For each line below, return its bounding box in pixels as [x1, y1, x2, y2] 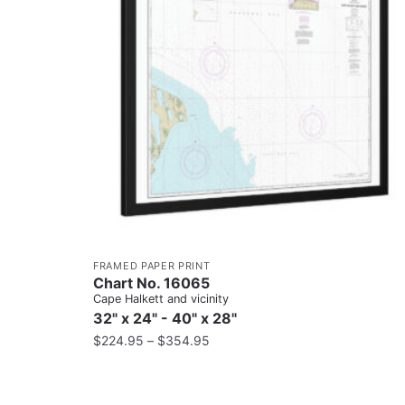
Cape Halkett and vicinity [93, 291, 229, 306]
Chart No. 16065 [93, 273, 210, 292]
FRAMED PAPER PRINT [93, 259, 211, 272]
